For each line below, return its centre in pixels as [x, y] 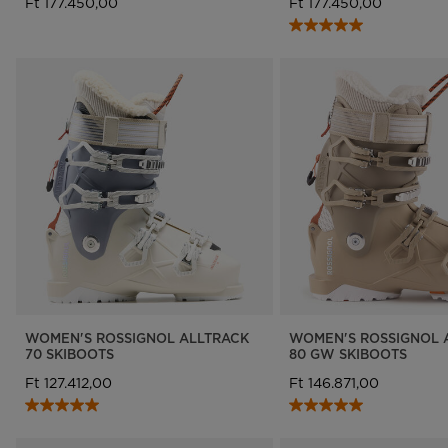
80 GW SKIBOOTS [347, 353]
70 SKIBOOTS [69, 353]
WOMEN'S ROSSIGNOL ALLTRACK [137, 337]
